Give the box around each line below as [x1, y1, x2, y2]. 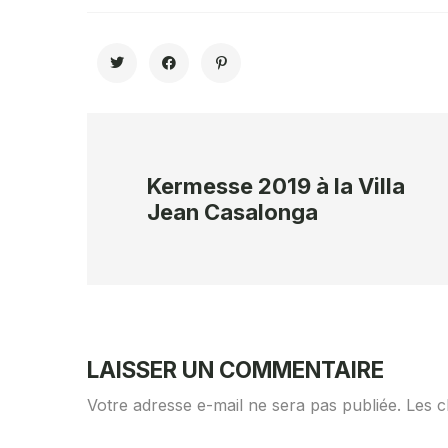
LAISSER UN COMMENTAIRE [87, 356, 384, 383]
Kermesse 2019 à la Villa [147, 173, 405, 199]
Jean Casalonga [147, 199, 318, 225]
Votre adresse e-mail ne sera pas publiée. [87, 395, 401, 415]
